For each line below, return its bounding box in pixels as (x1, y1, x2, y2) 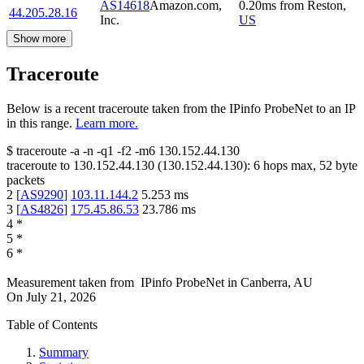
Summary (39, 345, 89, 360)
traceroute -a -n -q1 (16, 144, 114, 158)
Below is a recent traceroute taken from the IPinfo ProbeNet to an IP (6, 102, 355, 116)
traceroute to (6, 158, 70, 173)
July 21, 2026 (26, 290, 96, 305)
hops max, (260, 158, 319, 173)
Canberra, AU (240, 275, 313, 290)
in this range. (6, 116, 72, 131)
